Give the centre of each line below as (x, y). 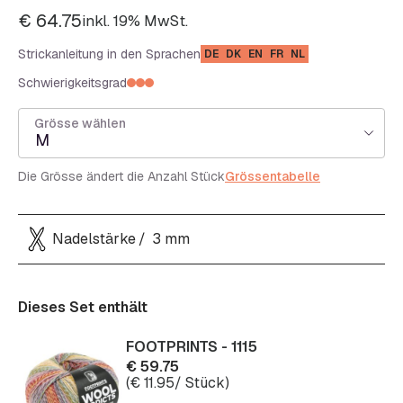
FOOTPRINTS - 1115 (192, 346)
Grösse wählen (80, 123)
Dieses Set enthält (83, 307)
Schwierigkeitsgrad (72, 82)
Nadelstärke (94, 239)
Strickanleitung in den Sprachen (109, 54)
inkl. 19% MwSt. (135, 20)
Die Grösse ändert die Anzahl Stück (121, 176)
